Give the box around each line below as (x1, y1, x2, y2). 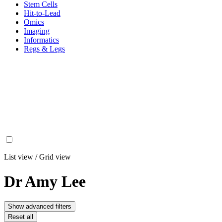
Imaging (24, 27, 50, 36)
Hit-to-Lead (24, 9, 60, 18)
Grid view (39, 153, 71, 162)
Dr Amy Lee (4, 172, 86, 190)
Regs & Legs (24, 45, 65, 54)
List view (4, 153, 33, 162)
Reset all (8, 213, 33, 221)
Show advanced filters (8, 203, 71, 211)
